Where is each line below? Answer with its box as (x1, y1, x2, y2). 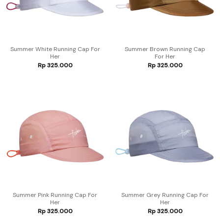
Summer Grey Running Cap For (121, 191, 209, 199)
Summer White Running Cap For (10, 45, 100, 54)
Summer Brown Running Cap (125, 45, 205, 54)
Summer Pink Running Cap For (13, 191, 97, 199)
